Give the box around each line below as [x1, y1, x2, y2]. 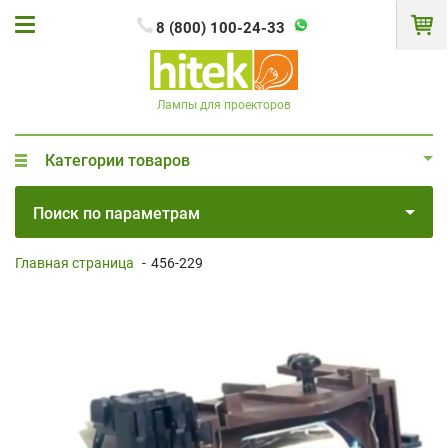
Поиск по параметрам [33, 203, 200, 223]
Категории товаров [45, 150, 190, 170]
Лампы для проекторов [157, 97, 291, 112]
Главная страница [15, 254, 134, 271]
